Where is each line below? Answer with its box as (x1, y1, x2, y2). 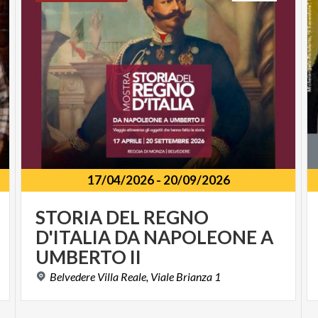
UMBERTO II (35, 246, 142, 269)
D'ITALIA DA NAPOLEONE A (35, 226, 274, 249)
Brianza (176, 270, 213, 284)
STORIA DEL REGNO (35, 206, 209, 229)
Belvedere (50, 270, 96, 284)
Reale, (121, 270, 149, 284)
